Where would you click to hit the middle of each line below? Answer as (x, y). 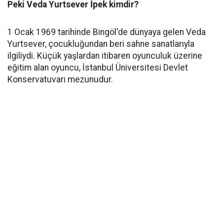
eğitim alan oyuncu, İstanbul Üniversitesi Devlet (98, 68)
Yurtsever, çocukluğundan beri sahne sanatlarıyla (101, 44)
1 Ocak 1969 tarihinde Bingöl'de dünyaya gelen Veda (107, 32)
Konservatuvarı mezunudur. (61, 79)
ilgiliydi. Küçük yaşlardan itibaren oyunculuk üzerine (105, 56)
